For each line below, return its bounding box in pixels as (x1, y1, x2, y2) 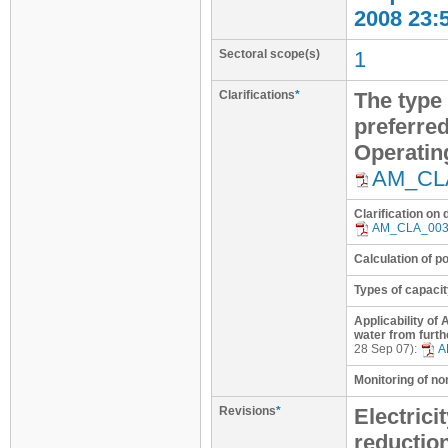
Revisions (219, 404, 276, 418)
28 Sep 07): (354, 342, 420, 357)
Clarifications (219, 88, 295, 102)
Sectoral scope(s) (219, 47, 320, 61)
